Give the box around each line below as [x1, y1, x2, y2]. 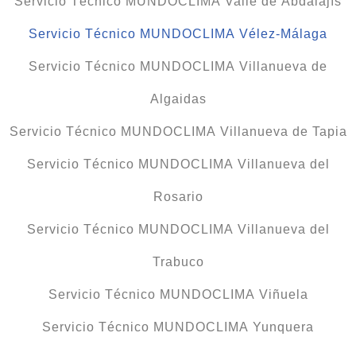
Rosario [153, 190, 203, 204]
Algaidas [149, 92, 207, 106]
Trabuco [152, 255, 204, 269]
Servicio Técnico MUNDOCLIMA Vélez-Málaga [29, 27, 327, 41]
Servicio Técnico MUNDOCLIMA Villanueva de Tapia [9, 125, 347, 139]
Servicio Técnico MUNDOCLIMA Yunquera [42, 320, 314, 335]
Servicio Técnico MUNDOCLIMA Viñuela [48, 288, 308, 302]
